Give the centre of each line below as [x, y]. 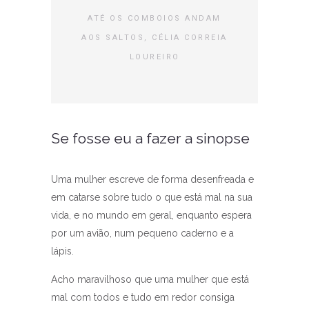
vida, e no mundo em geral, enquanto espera [151, 216]
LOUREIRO [154, 57]
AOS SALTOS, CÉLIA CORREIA [154, 38]
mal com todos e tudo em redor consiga [143, 298]
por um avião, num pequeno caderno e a [142, 233]
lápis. [62, 251]
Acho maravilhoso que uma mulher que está [150, 280]
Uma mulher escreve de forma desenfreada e [152, 180]
